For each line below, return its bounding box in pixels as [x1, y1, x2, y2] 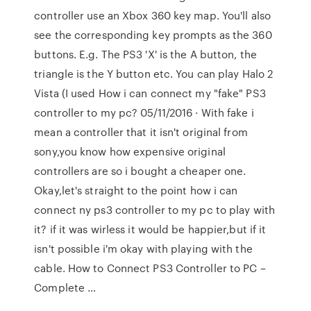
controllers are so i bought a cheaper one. [34, 163, 246, 178]
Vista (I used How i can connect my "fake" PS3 [34, 85, 266, 101]
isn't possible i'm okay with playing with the [34, 241, 253, 256]
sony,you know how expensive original [34, 144, 226, 159]
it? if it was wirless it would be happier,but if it [34, 221, 267, 237]
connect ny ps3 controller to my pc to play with [34, 202, 275, 217]
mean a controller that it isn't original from [34, 124, 248, 140]
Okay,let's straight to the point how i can [34, 183, 238, 198]
